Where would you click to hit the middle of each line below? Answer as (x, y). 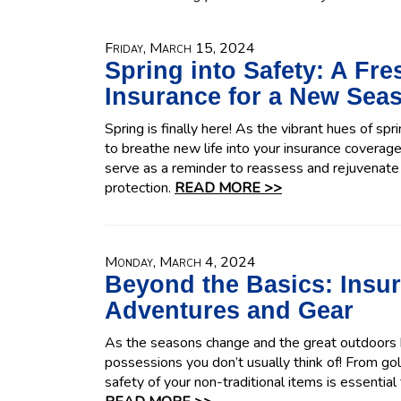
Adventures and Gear (229, 311)
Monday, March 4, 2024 (180, 262)
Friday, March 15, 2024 (180, 48)
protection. (140, 188)
